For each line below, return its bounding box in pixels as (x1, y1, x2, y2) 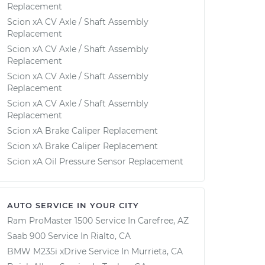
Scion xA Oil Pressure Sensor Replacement (7, 156, 183, 167)
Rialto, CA (91, 231, 131, 241)
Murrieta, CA (131, 246, 183, 257)
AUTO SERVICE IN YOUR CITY (7, 201, 139, 210)
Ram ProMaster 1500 (7, 215, 93, 226)
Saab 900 (7, 231, 46, 241)
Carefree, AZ (138, 215, 189, 226)
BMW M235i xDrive (7, 246, 86, 257)
